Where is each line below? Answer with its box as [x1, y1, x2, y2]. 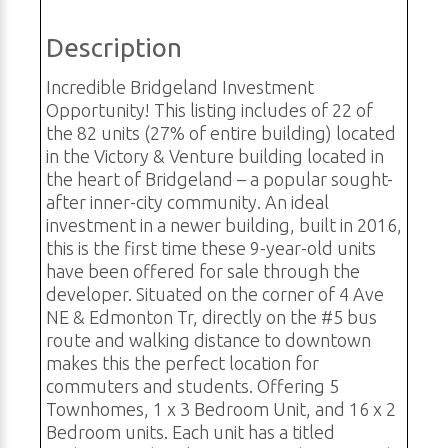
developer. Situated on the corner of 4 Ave [46, 284, 384, 305]
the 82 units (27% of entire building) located [46, 123, 396, 144]
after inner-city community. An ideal [46, 192, 329, 213]
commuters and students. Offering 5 [46, 376, 339, 397]
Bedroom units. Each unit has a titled [46, 422, 335, 443]
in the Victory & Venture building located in [46, 146, 384, 167]
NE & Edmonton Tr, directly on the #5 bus [46, 307, 377, 328]
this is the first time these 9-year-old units [46, 238, 376, 259]
